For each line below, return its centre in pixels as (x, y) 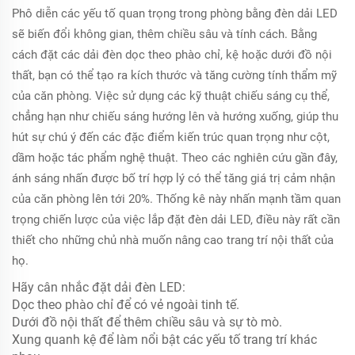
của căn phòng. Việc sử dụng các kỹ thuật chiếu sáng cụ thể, (171, 96)
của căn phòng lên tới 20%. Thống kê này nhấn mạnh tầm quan (176, 199)
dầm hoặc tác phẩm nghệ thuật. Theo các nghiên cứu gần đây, (175, 158)
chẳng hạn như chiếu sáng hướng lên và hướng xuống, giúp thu (175, 116)
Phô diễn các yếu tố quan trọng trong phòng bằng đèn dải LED (175, 13)
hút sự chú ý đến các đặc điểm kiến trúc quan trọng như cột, (171, 137)
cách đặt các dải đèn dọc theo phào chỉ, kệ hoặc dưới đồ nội (172, 55)
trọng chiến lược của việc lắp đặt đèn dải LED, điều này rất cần (176, 219)
